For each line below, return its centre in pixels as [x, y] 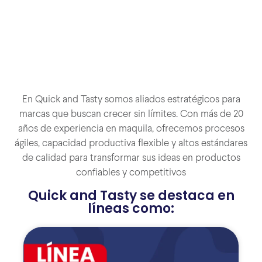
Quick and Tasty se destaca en [131, 195]
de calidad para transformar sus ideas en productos [131, 159]
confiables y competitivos [131, 173]
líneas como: [131, 208]
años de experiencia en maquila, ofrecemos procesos [131, 130]
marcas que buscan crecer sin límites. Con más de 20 [131, 115]
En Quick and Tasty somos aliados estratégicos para [131, 100]
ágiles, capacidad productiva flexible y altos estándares [131, 144]
